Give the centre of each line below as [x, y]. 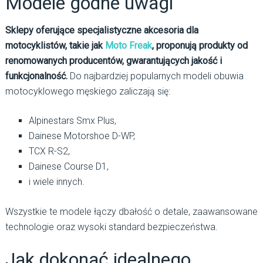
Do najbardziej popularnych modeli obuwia [155, 76]
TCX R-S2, [49, 151]
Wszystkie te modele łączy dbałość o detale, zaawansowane [131, 212]
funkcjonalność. [36, 76]
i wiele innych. [56, 182]
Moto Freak [128, 46]
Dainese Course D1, [68, 167]
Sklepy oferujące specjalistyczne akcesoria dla [102, 31]
